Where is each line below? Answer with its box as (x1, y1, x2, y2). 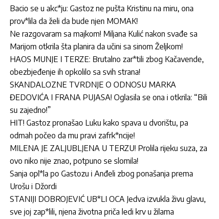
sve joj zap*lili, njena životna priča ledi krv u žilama (10, 206, 174, 217)
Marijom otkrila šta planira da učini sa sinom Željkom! (10, 41, 183, 51)
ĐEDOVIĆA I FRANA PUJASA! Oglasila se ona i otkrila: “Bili (10, 92, 207, 102)
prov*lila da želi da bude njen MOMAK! (10, 16, 138, 26)
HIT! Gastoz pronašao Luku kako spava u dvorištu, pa (10, 117, 188, 128)
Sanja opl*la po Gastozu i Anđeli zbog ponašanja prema (10, 168, 193, 178)
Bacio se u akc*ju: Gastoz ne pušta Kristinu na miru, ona (10, 3, 194, 13)
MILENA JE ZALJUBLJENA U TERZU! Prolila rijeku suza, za (10, 143, 207, 153)
